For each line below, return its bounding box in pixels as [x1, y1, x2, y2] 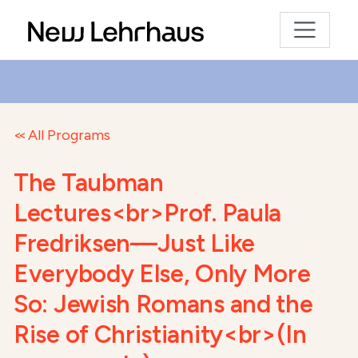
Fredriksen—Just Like [14, 229, 255, 258]
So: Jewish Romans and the [14, 289, 313, 319]
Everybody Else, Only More [14, 259, 311, 288]
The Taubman [14, 168, 164, 197]
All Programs [28, 126, 111, 144]
